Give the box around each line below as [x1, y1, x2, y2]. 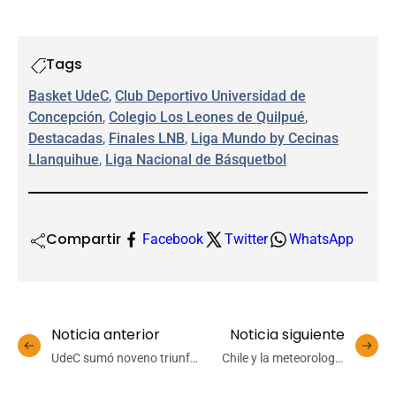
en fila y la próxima [51, 369, 153, 384]
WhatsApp [289, 230, 354, 247]
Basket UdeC [28, 87, 109, 104]
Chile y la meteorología [222, 350, 345, 365]
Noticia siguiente [230, 324, 345, 345]
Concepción [28, 108, 103, 126]
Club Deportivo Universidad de [115, 87, 306, 104]
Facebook [142, 230, 203, 247]
